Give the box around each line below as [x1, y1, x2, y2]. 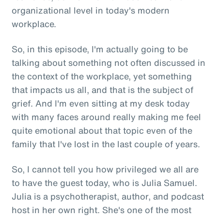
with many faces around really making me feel [12, 110, 201, 123]
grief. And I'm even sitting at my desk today [12, 96, 190, 109]
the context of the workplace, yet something [12, 69, 192, 82]
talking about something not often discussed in [12, 56, 205, 69]
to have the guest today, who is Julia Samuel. [12, 176, 197, 189]
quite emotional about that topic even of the [12, 124, 192, 137]
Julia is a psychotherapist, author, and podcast [12, 189, 204, 202]
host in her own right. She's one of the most [12, 203, 191, 216]
